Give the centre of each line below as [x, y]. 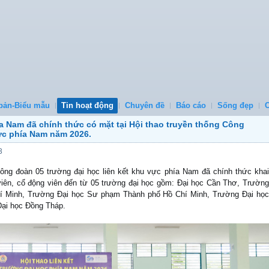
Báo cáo [191, 105]
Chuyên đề [145, 105]
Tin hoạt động [87, 105]
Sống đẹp [235, 105]
